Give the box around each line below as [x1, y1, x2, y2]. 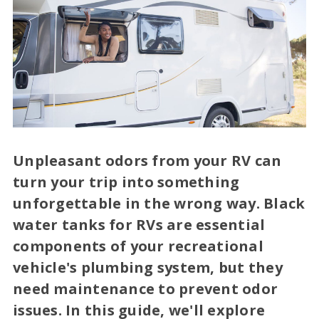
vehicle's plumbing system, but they [13, 258, 283, 278]
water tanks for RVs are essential [13, 215, 266, 235]
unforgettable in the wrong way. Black [13, 194, 305, 214]
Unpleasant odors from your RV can [13, 151, 282, 171]
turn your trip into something [13, 172, 240, 192]
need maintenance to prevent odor [13, 279, 278, 299]
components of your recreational [13, 236, 263, 256]
